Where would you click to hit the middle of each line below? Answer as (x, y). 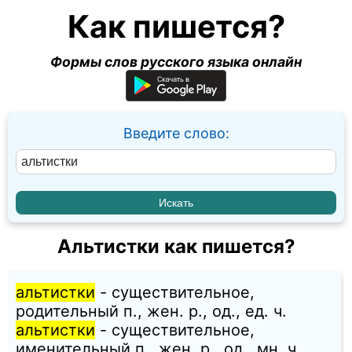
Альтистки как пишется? (176, 247)
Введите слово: (176, 133)
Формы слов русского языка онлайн (176, 62)
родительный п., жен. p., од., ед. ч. (151, 312)
